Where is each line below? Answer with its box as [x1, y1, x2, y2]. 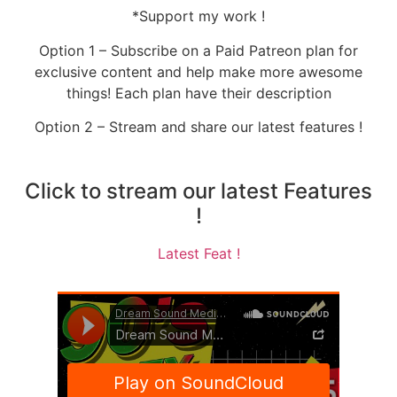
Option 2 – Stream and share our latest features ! [35, 117, 362, 136]
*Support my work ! [132, 7, 265, 26]
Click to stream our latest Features [25, 178, 372, 205]
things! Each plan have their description [66, 83, 331, 102]
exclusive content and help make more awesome [35, 62, 362, 81]
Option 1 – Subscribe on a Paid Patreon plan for [39, 41, 358, 59]
